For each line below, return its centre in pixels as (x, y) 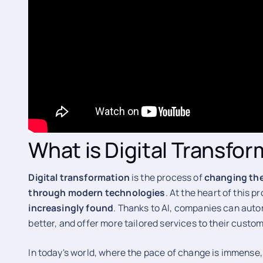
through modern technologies (97, 193)
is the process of (167, 178)
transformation (95, 178)
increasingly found (71, 208)
